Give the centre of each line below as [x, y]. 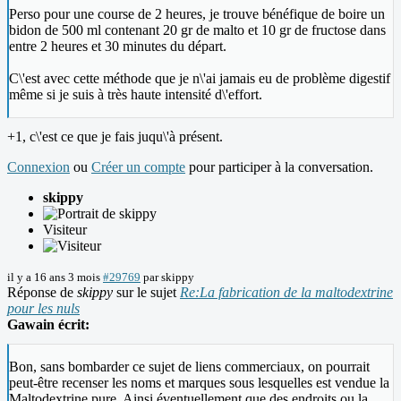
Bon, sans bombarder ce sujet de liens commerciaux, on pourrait [189, 367]
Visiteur [65, 230]
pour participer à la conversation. [279, 167]
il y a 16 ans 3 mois [54, 277]
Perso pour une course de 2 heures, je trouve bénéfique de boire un [197, 14]
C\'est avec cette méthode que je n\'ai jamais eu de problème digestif [200, 79]
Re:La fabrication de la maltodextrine [286, 293]
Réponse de [42, 293]
